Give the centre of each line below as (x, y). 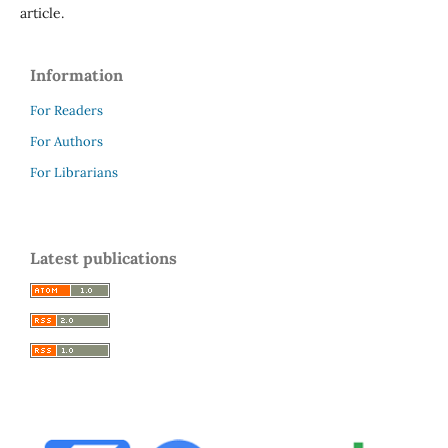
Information (76, 74)
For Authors (66, 141)
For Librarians (74, 172)
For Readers (66, 110)
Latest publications (103, 257)
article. (41, 12)
